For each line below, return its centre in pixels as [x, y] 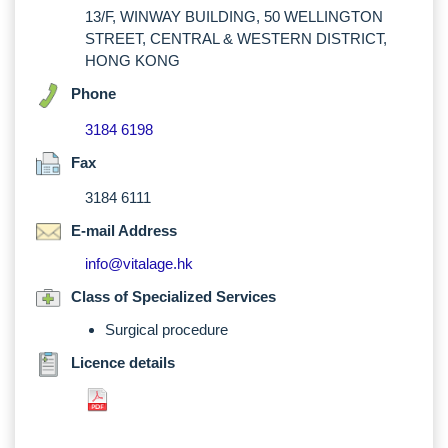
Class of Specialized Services [173, 296]
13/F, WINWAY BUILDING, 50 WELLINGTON [234, 16]
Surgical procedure [166, 329]
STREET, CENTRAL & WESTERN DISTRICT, [236, 38]
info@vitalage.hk [139, 263]
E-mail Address [124, 230]
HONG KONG [132, 60]
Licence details [123, 362]
